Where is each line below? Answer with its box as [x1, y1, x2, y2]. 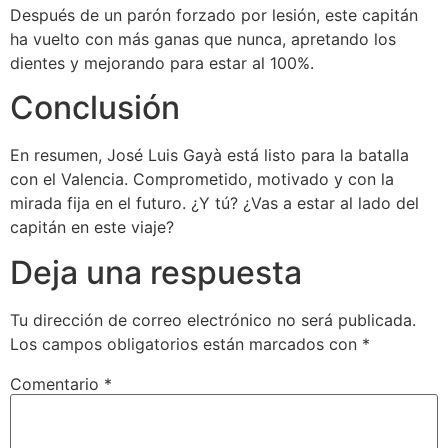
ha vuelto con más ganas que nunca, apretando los [10, 28, 396, 49]
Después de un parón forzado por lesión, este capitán [10, 4, 418, 25]
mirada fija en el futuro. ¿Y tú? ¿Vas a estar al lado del [10, 193, 419, 214]
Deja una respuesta [10, 252, 302, 292]
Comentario [10, 373, 104, 394]
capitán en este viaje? [10, 217, 174, 238]
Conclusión [10, 88, 180, 128]
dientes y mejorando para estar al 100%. [10, 52, 314, 73]
